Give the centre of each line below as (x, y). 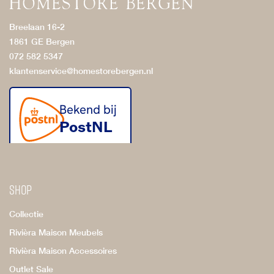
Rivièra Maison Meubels (56, 232)
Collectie (26, 213)
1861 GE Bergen (42, 41)
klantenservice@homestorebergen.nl (81, 70)
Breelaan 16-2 (37, 26)
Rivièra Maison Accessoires (63, 250)
